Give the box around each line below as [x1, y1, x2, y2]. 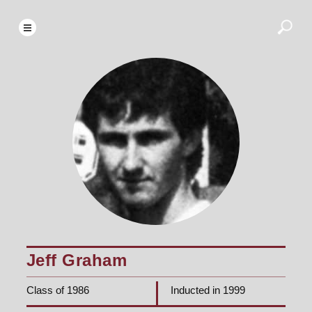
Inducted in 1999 [171, 284, 245, 296]
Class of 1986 [26, 284, 89, 296]
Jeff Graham [26, 251, 127, 270]
